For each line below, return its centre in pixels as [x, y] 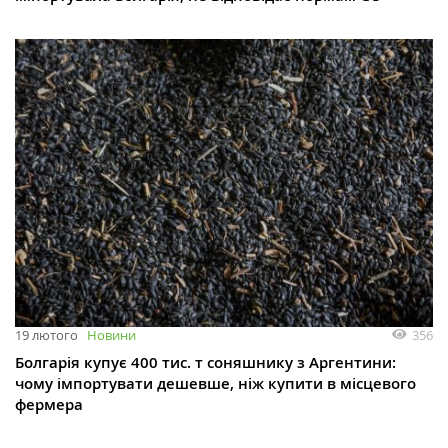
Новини [111, 335]
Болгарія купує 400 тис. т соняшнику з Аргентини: [205, 363]
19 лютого [46, 335]
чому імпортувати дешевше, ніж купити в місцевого [215, 384]
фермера [49, 405]
